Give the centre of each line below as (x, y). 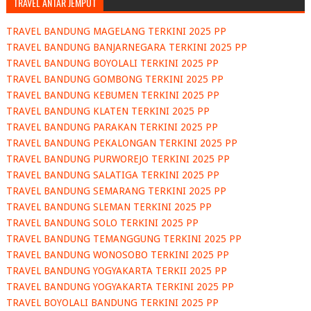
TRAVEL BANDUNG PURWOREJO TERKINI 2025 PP (118, 159)
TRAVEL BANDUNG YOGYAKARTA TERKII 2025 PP (116, 271)
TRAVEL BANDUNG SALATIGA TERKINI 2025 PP (112, 175)
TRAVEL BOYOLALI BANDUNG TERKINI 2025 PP (112, 303)
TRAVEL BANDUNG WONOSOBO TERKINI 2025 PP (117, 255)
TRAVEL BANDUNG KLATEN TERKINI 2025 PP (108, 111)
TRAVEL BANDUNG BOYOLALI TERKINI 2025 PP (112, 64)
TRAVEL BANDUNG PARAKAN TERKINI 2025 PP (112, 127)
